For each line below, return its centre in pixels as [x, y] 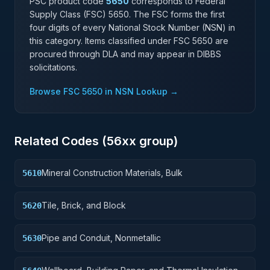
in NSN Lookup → [140, 91]
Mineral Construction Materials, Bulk [112, 173]
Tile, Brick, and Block [84, 205]
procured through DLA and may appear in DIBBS [125, 54]
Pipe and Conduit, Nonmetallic [101, 238]
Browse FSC [56, 91]
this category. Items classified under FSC [111, 41]
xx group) [150, 141]
